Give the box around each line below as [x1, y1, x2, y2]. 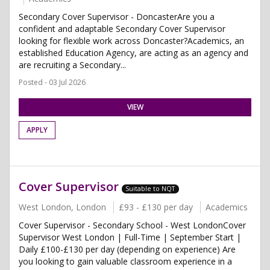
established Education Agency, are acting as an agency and [19, 47, 248, 58]
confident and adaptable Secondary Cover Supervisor [19, 23, 225, 34]
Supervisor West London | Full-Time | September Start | [19, 231, 241, 243]
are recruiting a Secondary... [19, 59, 126, 71]
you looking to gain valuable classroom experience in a [19, 256, 232, 267]
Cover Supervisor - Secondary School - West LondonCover [19, 219, 246, 231]
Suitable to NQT [125, 184, 175, 193]
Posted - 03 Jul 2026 [19, 77, 86, 87]
